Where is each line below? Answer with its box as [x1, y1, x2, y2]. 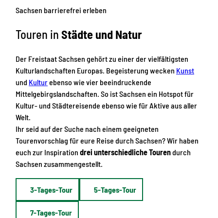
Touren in [16, 27, 59, 42]
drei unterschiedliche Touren [80, 147, 172, 157]
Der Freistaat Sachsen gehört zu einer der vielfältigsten [16, 54, 188, 64]
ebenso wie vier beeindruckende [48, 77, 151, 87]
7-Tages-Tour [30, 207, 72, 217]
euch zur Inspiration [16, 147, 80, 157]
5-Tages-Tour [94, 184, 136, 194]
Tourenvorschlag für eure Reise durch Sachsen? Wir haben [16, 136, 199, 145]
